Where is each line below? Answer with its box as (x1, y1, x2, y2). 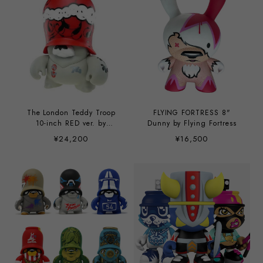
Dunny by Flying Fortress (147, 117, 237, 129)
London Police (46, 128, 96, 139)
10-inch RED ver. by (36, 117, 107, 129)
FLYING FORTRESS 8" (153, 107, 231, 118)
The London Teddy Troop (26, 107, 116, 118)
